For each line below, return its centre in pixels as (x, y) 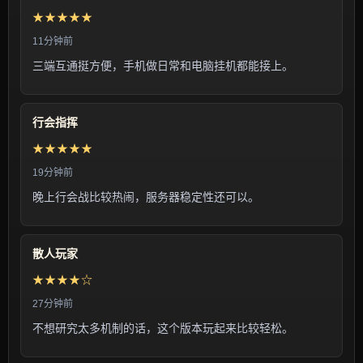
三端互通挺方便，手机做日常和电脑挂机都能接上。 (163, 66)
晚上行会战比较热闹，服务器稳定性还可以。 (146, 197)
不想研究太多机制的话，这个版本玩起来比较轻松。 (163, 328)
